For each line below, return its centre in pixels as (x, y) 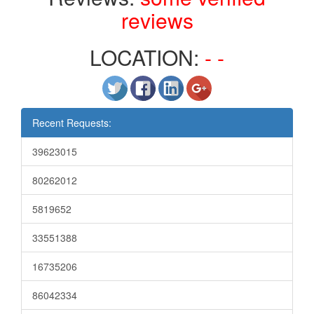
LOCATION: (147, 57)
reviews (157, 20)
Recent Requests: (72, 123)
